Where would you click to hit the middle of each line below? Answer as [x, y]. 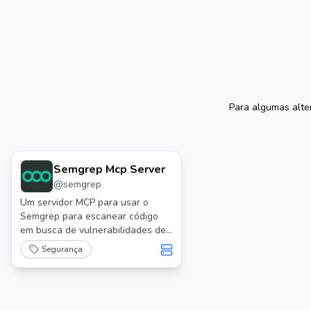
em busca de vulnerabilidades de [93, 230]
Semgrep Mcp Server [109, 169]
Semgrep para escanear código [89, 216]
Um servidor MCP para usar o [84, 202]
